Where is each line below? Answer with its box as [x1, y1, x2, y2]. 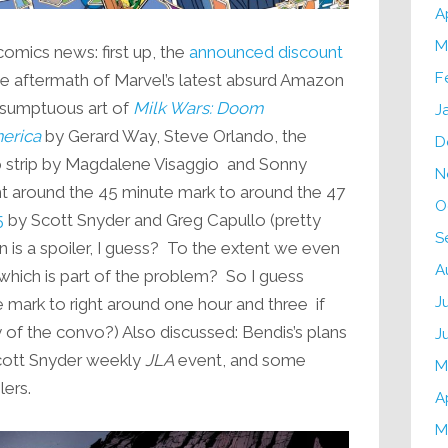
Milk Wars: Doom [132, 97, 263, 118]
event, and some [173, 349, 306, 370]
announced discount [188, 41, 343, 62]
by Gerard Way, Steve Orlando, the [40, 125, 307, 146]
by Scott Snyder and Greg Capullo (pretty [3, 209, 321, 230]
